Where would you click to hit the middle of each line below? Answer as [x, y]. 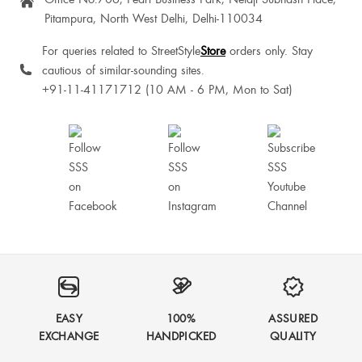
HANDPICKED [181, 336]
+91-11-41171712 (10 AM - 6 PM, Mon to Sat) [167, 89]
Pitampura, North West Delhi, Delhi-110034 [153, 18]
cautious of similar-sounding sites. [123, 69]
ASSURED [293, 318]
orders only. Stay [269, 50]
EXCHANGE [69, 336]
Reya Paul [30, 37]
